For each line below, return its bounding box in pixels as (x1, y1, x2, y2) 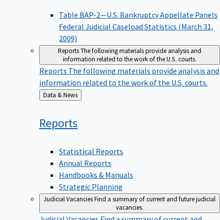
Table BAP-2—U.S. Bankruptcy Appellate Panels (59, 10, 218, 20)
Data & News (63, 91, 78, 100)
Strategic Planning (59, 181, 123, 192)
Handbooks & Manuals (59, 169, 133, 180)
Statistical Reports (59, 146, 123, 156)
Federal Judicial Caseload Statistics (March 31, (59, 22, 213, 32)
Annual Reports (59, 158, 111, 168)
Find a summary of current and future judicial (94, 194, 216, 203)
